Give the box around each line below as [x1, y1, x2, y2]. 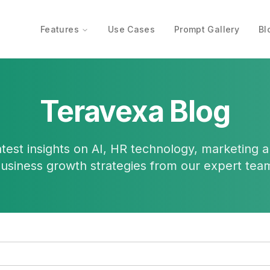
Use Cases [107, 24, 155, 34]
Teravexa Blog [40, 93, 230, 129]
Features [40, 24, 79, 34]
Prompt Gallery [174, 24, 239, 34]
